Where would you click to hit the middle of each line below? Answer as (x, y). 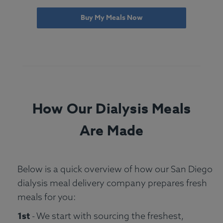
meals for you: (47, 197)
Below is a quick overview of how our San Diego (115, 169)
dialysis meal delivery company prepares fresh (112, 183)
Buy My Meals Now (111, 17)
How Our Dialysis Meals (111, 110)
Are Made (111, 131)
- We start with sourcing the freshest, (107, 216)
